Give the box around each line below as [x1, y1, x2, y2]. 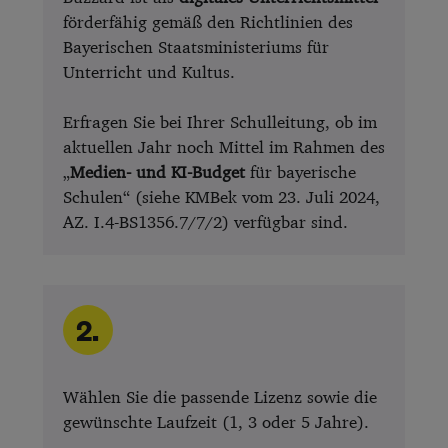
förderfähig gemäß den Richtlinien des [62, 11, 353, 33]
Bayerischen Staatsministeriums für [62, 36, 329, 58]
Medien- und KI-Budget [69, 161, 245, 183]
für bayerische [244, 161, 356, 183]
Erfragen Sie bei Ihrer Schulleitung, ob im [62, 111, 377, 133]
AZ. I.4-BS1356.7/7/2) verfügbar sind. [62, 211, 348, 233]
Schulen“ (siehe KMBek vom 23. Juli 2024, [62, 186, 380, 208]
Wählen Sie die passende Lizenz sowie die [62, 386, 377, 408]
